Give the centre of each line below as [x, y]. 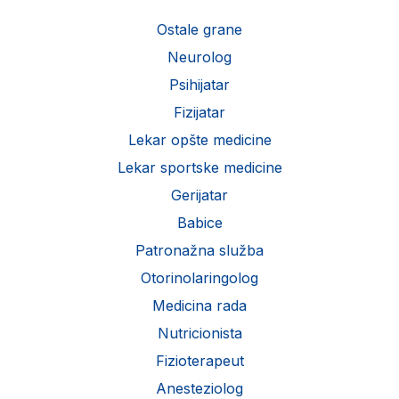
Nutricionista [199, 334]
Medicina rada [199, 306]
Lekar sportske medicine [199, 168]
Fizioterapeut [199, 361]
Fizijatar [199, 113]
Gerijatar [199, 195]
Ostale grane [199, 30]
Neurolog [199, 57]
